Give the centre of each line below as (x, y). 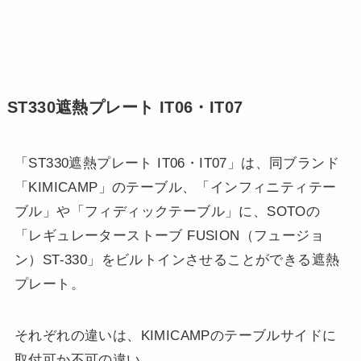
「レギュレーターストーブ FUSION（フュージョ (169, 235)
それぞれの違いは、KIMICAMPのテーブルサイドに (175, 335)
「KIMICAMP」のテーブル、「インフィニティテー (175, 187)
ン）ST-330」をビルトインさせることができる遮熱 (177, 259)
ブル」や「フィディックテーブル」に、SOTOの (167, 211)
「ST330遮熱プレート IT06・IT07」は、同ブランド (177, 163)
